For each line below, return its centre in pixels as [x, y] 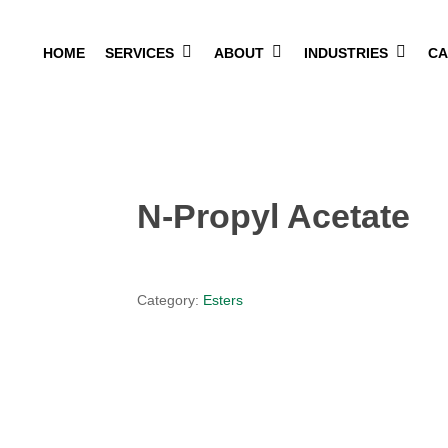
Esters [222, 299]
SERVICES [139, 53]
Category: [169, 299]
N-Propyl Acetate [273, 215]
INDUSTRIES [346, 53]
